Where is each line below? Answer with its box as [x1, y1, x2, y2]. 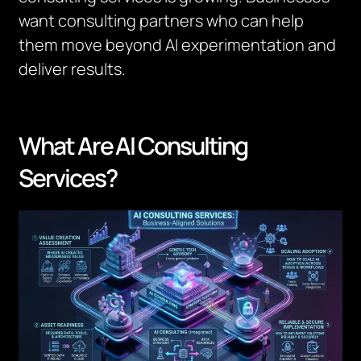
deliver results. [19, 58, 127, 80]
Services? [19, 161, 117, 194]
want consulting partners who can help [19, 10, 305, 31]
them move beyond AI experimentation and [19, 34, 337, 56]
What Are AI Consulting [19, 129, 248, 162]
